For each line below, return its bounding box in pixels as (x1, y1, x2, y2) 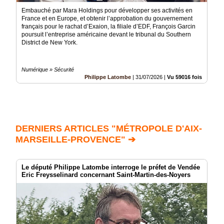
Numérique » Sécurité (21, 66, 74, 73)
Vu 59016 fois (167, 74, 202, 80)
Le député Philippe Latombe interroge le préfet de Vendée (21, 163, 200, 171)
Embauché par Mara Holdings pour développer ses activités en (21, 7, 192, 14)
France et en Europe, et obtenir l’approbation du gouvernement (21, 15, 192, 22)
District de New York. (21, 39, 77, 46)
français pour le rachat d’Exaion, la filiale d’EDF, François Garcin (21, 23, 195, 30)
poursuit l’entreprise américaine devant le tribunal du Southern (21, 31, 191, 38)
